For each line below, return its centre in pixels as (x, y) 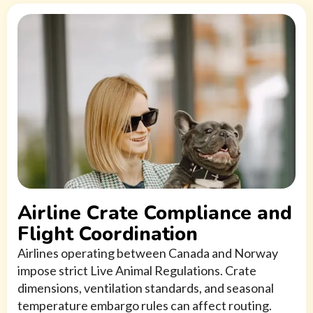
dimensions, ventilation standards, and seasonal (146, 288)
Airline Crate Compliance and (155, 213)
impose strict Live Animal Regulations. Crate (137, 271)
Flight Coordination (108, 234)
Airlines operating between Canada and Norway (148, 253)
